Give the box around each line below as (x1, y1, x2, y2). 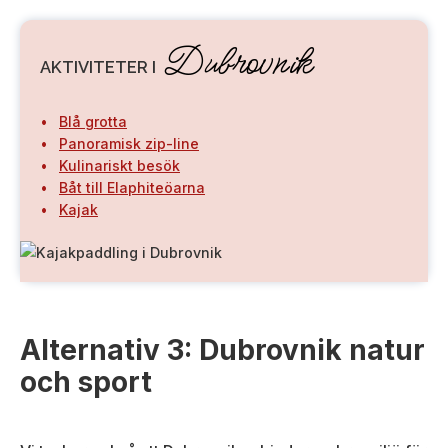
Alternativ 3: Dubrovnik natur (20, 333, 425, 368)
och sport (20, 365, 152, 400)
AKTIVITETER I (40, 57, 160, 78)
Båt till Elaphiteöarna (59, 179, 205, 197)
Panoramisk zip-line (59, 135, 199, 153)
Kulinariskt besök (59, 157, 180, 175)
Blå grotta (59, 113, 127, 131)
